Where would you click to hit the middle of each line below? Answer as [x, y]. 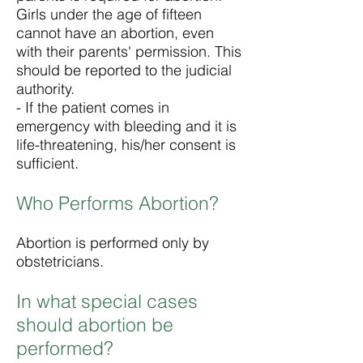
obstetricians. [60, 261]
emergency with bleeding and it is [126, 126]
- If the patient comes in [93, 107]
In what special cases [107, 301]
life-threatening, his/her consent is [126, 145]
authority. [45, 89]
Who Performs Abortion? [117, 203]
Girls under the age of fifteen [109, 14]
